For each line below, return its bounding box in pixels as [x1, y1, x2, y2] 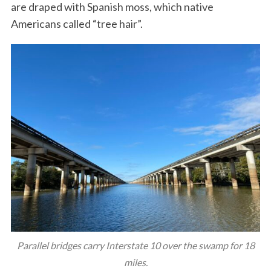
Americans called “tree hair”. [10, 17, 145, 31]
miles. [123, 256, 148, 269]
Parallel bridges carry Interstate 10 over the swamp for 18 [16, 240, 255, 252]
